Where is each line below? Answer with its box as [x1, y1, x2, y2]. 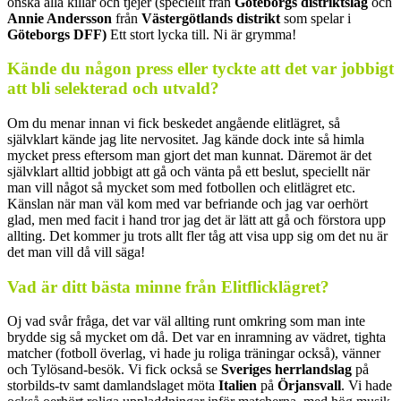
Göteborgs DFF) [7, 26, 107, 42]
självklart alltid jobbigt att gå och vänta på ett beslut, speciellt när [7, 164, 370, 179]
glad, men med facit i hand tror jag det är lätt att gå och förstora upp [7, 212, 386, 227]
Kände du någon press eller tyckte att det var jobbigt [7, 59, 394, 79]
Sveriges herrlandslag [221, 362, 352, 378]
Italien [218, 378, 257, 394]
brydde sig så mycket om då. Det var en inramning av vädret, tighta [7, 329, 386, 346]
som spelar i [280, 10, 351, 26]
